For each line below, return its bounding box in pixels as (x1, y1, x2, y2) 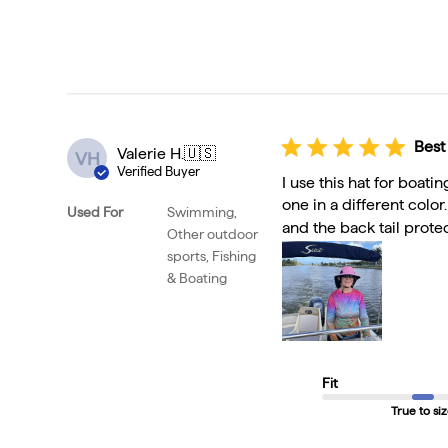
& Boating (167, 270, 228, 287)
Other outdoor (167, 226, 259, 243)
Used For (67, 204, 124, 221)
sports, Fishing (167, 248, 257, 265)
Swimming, (167, 204, 238, 221)
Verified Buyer (117, 164, 201, 180)
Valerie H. (117, 145, 185, 163)
